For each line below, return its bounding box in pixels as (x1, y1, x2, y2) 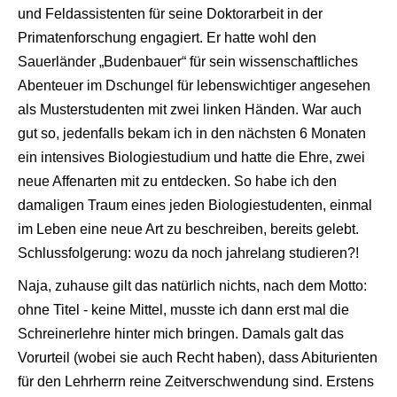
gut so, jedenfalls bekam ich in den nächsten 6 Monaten (18, 125, 366, 141)
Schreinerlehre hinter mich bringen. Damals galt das (18, 325, 344, 341)
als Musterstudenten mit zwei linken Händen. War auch (18, 101, 362, 117)
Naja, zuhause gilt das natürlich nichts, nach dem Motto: (18, 277, 367, 293)
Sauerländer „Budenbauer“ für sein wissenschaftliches (18, 53, 358, 69)
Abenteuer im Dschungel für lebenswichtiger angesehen (18, 77, 370, 93)
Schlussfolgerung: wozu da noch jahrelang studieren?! (18, 245, 359, 261)
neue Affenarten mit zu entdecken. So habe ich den (18, 173, 337, 189)
